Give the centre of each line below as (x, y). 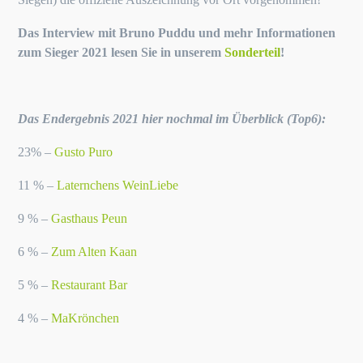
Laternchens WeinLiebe (118, 185)
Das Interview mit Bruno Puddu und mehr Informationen (177, 33)
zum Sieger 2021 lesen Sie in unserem (122, 52)
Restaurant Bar (90, 285)
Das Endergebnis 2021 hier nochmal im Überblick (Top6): (172, 119)
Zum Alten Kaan (94, 252)
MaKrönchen (85, 318)
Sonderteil (253, 52)
